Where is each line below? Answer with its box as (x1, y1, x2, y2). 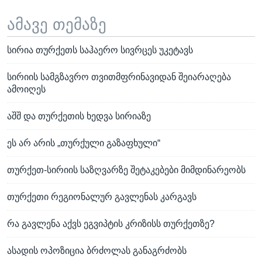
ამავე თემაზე (7, 15, 106, 33)
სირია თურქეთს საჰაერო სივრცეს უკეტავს (7, 45, 193, 56)
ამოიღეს (7, 84, 46, 95)
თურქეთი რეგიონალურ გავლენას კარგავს (7, 192, 196, 202)
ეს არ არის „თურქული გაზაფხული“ (7, 138, 160, 149)
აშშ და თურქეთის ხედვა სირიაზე (7, 111, 151, 122)
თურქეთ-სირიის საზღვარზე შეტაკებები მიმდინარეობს (7, 165, 246, 175)
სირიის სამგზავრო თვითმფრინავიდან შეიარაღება (7, 72, 231, 82)
